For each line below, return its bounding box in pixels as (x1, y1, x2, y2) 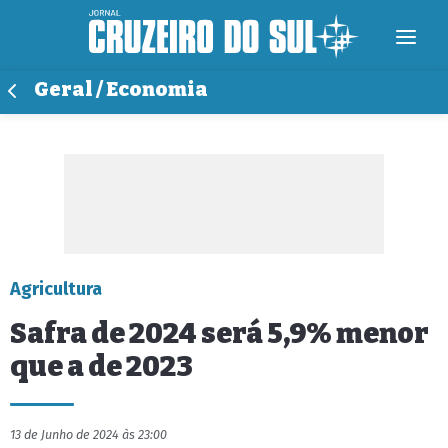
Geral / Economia (34, 78, 208, 101)
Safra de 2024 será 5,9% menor (10, 317, 429, 350)
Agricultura (10, 278, 102, 300)
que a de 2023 (10, 350, 193, 383)
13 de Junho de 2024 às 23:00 (10, 427, 167, 442)
